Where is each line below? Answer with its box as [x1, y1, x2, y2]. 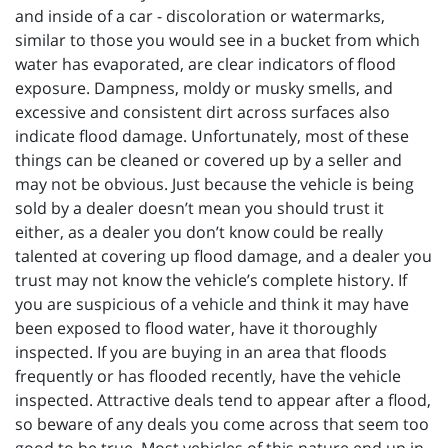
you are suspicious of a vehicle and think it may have [15, 293, 409, 316]
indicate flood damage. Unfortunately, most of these [15, 125, 409, 148]
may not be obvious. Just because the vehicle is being [15, 173, 414, 196]
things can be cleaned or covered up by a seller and [15, 149, 402, 172]
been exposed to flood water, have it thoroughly [15, 317, 377, 340]
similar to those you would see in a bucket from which [15, 29, 420, 52]
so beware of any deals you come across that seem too [15, 413, 429, 436]
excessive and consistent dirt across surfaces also [15, 101, 390, 124]
